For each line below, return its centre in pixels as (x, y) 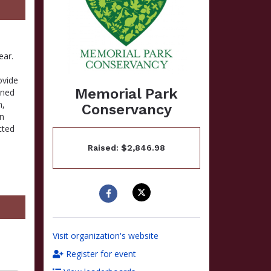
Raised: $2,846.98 (127, 148)
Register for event (100, 254)
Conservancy (126, 109)
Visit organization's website (106, 236)
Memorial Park (127, 94)
